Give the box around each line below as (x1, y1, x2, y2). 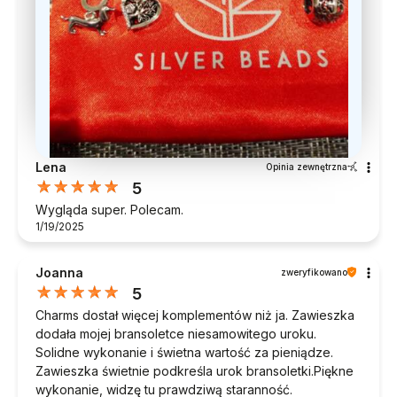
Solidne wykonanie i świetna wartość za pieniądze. (35, 344, 333, 360)
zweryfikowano (281, 266, 347, 277)
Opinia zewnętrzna (266, 160, 347, 172)
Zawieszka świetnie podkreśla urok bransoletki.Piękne (35, 362, 354, 378)
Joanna (35, 264, 83, 280)
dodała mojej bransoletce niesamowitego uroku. (35, 325, 316, 341)
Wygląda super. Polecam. (35, 201, 183, 217)
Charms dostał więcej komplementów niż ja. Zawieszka (35, 307, 354, 323)
